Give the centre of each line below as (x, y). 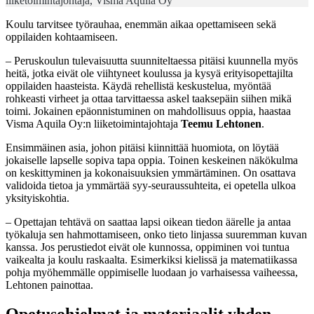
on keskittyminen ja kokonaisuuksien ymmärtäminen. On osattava (151, 172)
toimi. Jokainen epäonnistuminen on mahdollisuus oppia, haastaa (148, 111)
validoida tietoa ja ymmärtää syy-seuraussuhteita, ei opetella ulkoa (151, 185)
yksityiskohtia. (37, 198)
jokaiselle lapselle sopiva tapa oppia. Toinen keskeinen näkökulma (152, 160)
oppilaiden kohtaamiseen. (62, 36)
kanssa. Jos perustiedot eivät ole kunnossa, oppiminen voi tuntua (148, 247)
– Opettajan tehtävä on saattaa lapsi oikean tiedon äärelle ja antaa (148, 221)
